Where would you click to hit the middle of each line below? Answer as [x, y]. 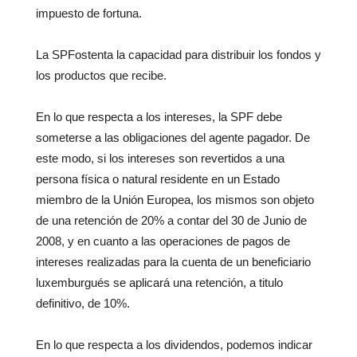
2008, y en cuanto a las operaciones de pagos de [163, 241]
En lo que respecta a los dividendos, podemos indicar [174, 345]
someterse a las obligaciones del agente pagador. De [173, 138]
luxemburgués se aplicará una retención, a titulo [159, 283]
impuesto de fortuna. [89, 14]
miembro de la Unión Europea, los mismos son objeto [175, 200]
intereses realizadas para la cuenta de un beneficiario [173, 262]
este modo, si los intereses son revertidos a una [160, 159]
